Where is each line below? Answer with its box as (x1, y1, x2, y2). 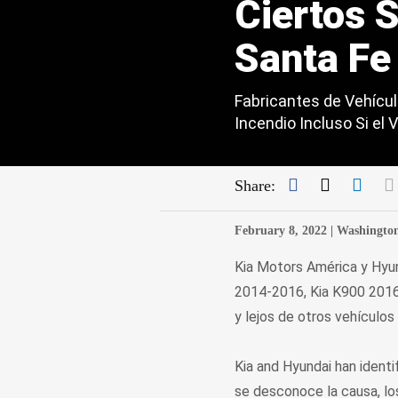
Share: (234, 177, 275, 195)
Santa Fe (234, 35, 391, 82)
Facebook (297, 174, 367, 194)
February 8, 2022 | (234, 224, 333, 237)
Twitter (329, 174, 382, 194)
